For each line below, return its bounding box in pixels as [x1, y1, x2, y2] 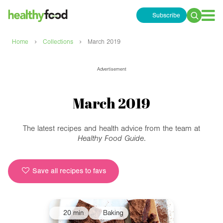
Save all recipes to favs [30, 167, 106, 176]
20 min [63, 209, 84, 218]
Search [186, 16, 211, 26]
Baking [103, 209, 123, 218]
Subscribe [152, 11, 180, 19]
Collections [43, 38, 73, 46]
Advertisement [97, 66, 126, 73]
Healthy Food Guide [77, 134, 144, 143]
